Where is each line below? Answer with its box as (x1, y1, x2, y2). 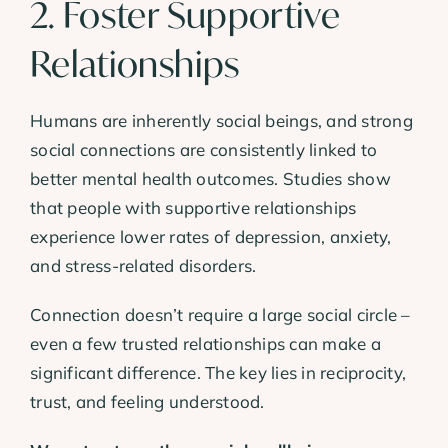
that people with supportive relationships (30, 197, 357, 219)
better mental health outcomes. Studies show (30, 168, 391, 190)
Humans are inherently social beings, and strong (30, 110, 413, 132)
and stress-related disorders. (30, 255, 257, 277)
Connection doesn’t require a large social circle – (30, 304, 411, 326)
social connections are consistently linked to (30, 139, 378, 161)
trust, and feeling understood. (30, 391, 265, 413)
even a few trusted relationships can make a (30, 333, 381, 355)
